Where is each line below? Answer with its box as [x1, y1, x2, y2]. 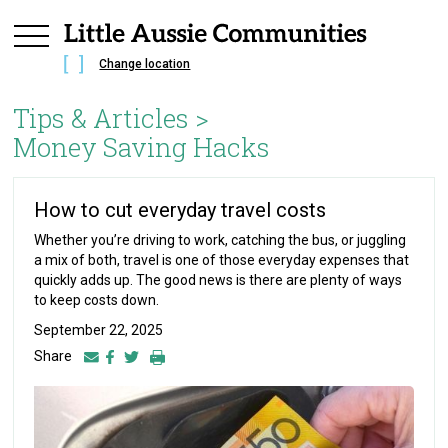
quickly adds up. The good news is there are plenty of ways [34, 272, 403, 289]
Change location [99, 57, 191, 72]
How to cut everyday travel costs [34, 198, 327, 223]
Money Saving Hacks [13, 130, 271, 165]
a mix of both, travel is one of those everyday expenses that [34, 252, 410, 269]
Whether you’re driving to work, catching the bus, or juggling [34, 232, 407, 249]
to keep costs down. [34, 292, 160, 309]
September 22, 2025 [34, 322, 164, 339]
